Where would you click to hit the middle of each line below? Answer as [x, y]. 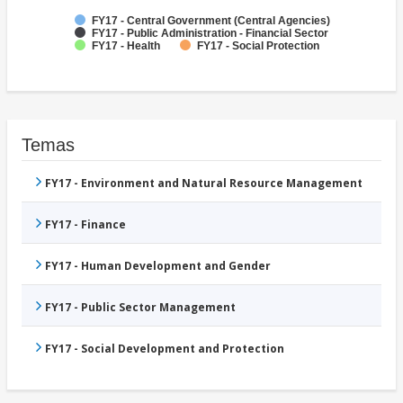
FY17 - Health [126, 46]
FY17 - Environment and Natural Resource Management [204, 184]
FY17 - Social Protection [258, 46]
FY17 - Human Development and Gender [158, 266]
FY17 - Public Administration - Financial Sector [210, 34]
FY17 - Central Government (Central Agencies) [211, 21]
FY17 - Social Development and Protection [165, 349]
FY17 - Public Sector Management [140, 308]
